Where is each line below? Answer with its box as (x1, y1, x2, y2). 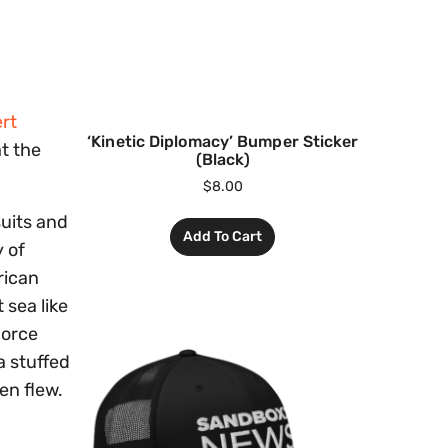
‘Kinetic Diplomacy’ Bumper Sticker (87, 131, 359, 151)
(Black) (195, 149, 251, 169)
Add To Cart (183, 227, 263, 245)
